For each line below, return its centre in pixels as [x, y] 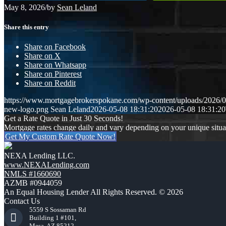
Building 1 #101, [53, 218]
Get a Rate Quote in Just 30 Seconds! [64, 119]
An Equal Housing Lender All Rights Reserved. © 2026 [94, 192]
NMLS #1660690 [33, 174]
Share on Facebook [55, 47]
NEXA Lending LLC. [40, 156]
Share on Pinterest [53, 74]
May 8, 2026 [24, 7]
